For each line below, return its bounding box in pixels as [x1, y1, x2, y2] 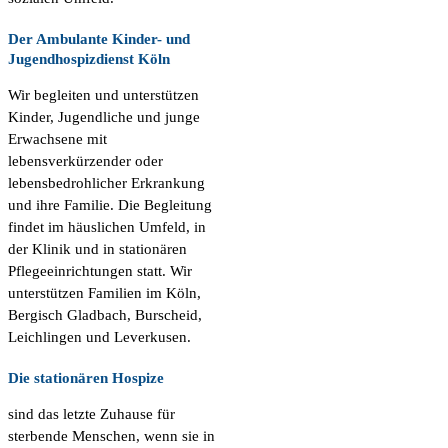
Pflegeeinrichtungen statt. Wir [8, 263, 192, 280]
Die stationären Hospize [8, 370, 164, 387]
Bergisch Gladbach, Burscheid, [8, 307, 202, 324]
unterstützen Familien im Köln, [8, 285, 201, 302]
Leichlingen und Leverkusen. [8, 329, 191, 346]
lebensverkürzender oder [8, 153, 163, 170]
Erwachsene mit [8, 131, 107, 148]
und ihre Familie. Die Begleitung [8, 197, 212, 214]
